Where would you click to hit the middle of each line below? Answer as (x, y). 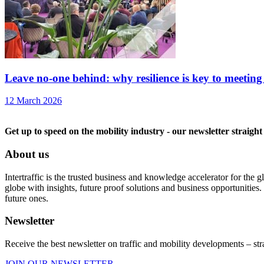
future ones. (27, 198)
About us (27, 154)
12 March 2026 (33, 101)
